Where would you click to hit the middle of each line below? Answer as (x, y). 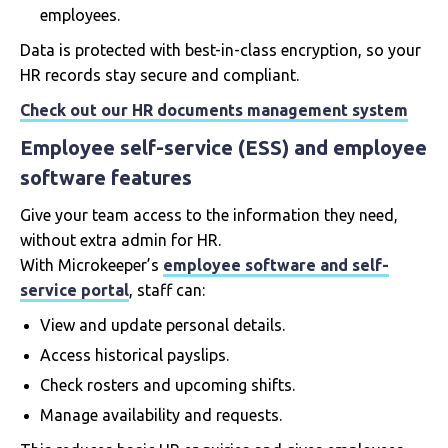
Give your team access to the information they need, (209, 215)
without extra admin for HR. (120, 240)
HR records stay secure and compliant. (159, 75)
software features (106, 178)
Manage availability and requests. (161, 415)
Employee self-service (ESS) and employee (223, 148)
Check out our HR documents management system (214, 110)
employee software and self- (276, 265)
